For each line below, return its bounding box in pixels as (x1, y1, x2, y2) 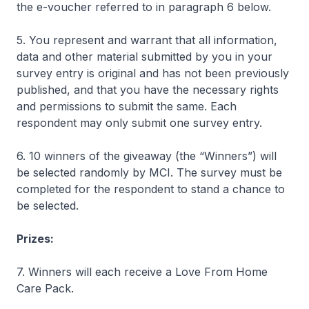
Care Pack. (17, 281, 74, 295)
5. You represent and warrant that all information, (17, 33, 277, 47)
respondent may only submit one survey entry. (17, 116, 262, 130)
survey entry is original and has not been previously (17, 66, 289, 80)
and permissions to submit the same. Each (17, 99, 237, 113)
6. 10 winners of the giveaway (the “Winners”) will (17, 149, 277, 163)
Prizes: (17, 232, 54, 246)
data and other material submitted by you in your (17, 50, 272, 63)
